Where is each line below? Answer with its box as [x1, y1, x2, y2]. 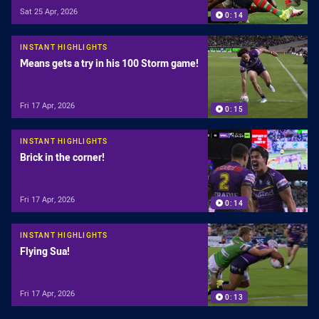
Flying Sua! [20, 244, 70, 258]
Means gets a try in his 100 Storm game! [20, 56, 199, 70]
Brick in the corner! [20, 150, 105, 164]
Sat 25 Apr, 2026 [20, 6, 78, 16]
